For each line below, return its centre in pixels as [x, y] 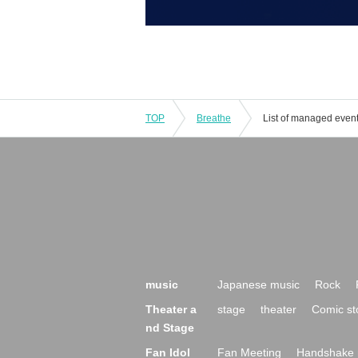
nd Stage [170, 327]
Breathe [214, 118]
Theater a [171, 309]
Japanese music [259, 284]
